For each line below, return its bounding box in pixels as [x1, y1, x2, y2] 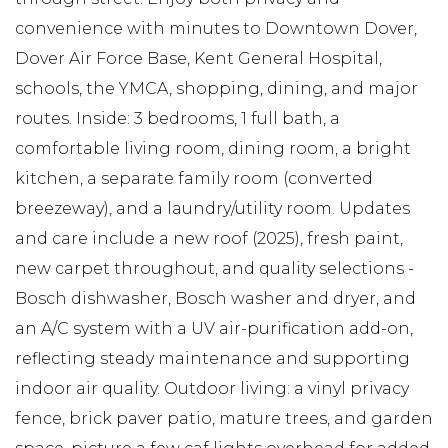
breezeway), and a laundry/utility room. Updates [15, 198, 410, 218]
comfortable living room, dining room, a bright [15, 138, 411, 158]
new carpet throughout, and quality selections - [15, 258, 414, 278]
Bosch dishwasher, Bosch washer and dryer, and [15, 288, 416, 308]
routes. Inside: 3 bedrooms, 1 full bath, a [15, 108, 340, 128]
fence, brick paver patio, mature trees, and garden [15, 408, 433, 428]
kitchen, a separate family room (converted [15, 168, 373, 188]
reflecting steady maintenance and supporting [15, 348, 410, 368]
